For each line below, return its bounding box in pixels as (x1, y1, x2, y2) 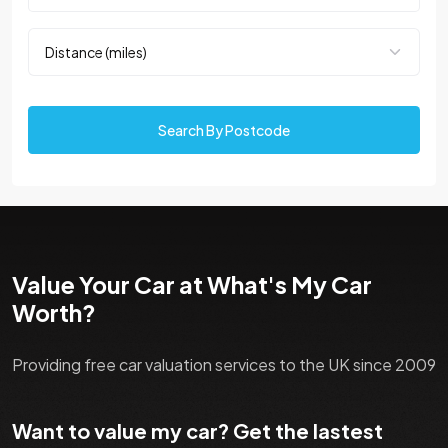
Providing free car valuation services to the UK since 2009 (12, 354, 436, 376)
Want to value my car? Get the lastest (12, 418, 383, 444)
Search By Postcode (158, 121, 290, 140)
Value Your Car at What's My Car (12, 270, 372, 300)
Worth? (12, 298, 96, 328)
